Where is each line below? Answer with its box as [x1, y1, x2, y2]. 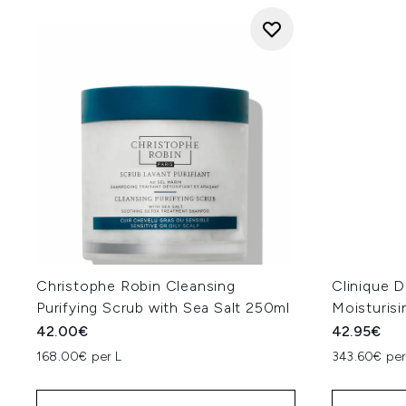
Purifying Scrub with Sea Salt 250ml [36, 299, 291, 316]
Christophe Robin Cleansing [36, 277, 236, 295]
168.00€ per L [36, 349, 122, 364]
